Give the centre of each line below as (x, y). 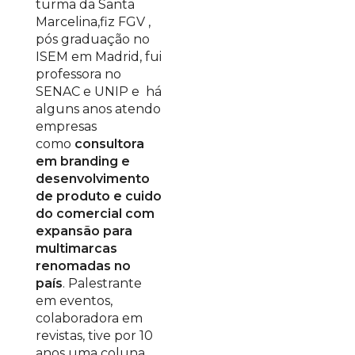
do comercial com (95, 214)
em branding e (83, 161)
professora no (78, 74)
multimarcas (76, 248)
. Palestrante (102, 283)
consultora (109, 144)
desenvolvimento (93, 179)
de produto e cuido (99, 196)
